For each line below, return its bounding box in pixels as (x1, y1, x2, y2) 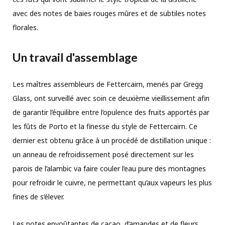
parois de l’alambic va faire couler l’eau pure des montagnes (13, 163, 206, 173)
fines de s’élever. (13, 191, 64, 201)
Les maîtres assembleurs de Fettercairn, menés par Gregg (13, 79, 203, 89)
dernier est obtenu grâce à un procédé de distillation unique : (13, 135, 211, 145)
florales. (13, 23, 38, 33)
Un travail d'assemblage (13, 50, 138, 64)
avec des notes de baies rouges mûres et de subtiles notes (13, 9, 206, 19)
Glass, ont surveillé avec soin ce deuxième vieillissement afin (13, 93, 209, 103)
